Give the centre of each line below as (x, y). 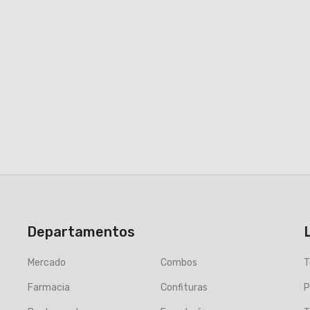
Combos (179, 263)
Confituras (184, 288)
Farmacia (49, 288)
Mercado (47, 263)
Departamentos (81, 232)
